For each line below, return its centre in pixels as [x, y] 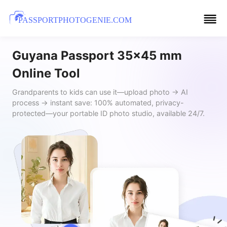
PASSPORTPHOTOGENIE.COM [75, 20]
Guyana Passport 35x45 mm [97, 55]
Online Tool [46, 73]
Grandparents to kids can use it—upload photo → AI [100, 92]
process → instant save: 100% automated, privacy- [98, 103]
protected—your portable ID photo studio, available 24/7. [108, 113]
